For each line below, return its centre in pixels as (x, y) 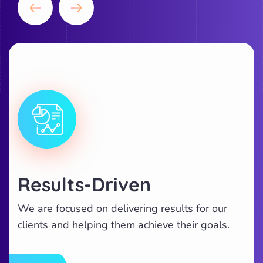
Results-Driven (84, 184)
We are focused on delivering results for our (122, 208)
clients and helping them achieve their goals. (124, 225)
